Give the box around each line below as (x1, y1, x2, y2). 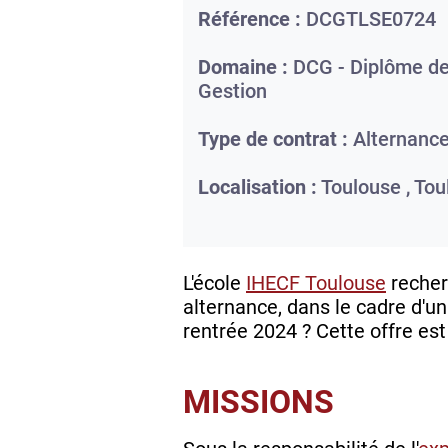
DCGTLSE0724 (306, 7, 436, 32)
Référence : (198, 7, 301, 32)
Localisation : (198, 175, 317, 200)
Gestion (198, 79, 267, 104)
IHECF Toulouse (246, 271, 386, 296)
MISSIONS (183, 383, 334, 422)
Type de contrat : (198, 127, 348, 152)
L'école (183, 271, 246, 296)
